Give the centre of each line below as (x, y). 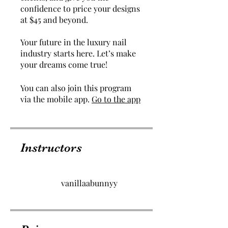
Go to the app (116, 99)
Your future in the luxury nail (74, 42)
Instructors (51, 148)
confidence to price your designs (80, 8)
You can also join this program (76, 88)
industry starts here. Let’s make (78, 53)
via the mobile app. (55, 99)
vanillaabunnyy (89, 183)
